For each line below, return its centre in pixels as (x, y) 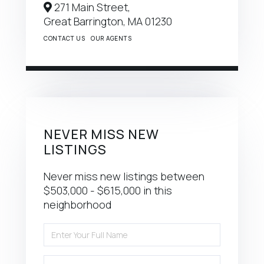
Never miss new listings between (124, 176)
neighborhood (77, 205)
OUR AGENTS (111, 39)
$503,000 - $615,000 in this (108, 191)
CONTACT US (64, 39)
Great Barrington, (86, 22)
